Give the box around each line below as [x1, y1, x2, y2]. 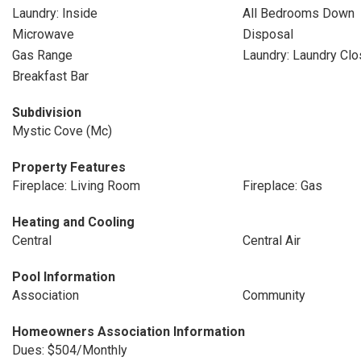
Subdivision [12, 105, 81, 120]
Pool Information [12, 269, 115, 284]
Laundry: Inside [12, 6, 98, 21]
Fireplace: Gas [242, 178, 322, 193]
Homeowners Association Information [12, 324, 245, 339]
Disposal [242, 27, 293, 42]
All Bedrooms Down [242, 6, 355, 21]
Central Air [242, 233, 301, 248]
